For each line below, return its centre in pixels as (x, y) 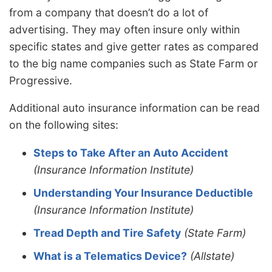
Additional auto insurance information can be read (134, 108)
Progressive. (41, 80)
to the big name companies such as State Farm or (134, 63)
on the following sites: (64, 125)
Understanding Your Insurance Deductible (143, 192)
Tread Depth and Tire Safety (107, 233)
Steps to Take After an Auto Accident (131, 152)
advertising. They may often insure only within (124, 29)
